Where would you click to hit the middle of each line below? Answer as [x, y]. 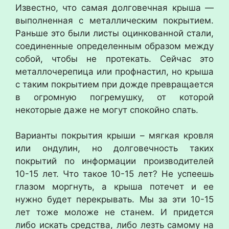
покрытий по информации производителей [114, 161]
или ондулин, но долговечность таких [114, 148]
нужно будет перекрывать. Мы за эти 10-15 [114, 199]
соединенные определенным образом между [114, 46]
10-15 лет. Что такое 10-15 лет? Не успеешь [114, 174]
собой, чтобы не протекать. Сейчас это [114, 59]
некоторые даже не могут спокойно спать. [107, 110]
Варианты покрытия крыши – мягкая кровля [114, 135]
